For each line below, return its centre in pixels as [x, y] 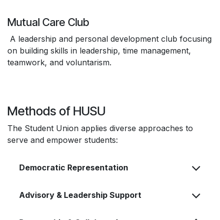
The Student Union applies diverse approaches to [100, 128]
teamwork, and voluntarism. [59, 62]
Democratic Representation [74, 167]
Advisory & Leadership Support [80, 195]
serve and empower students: [63, 140]
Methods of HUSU [56, 111]
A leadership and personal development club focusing [110, 39]
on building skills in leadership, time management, [99, 51]
